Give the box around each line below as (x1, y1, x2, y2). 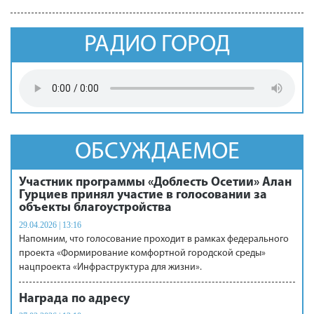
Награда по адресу (19, 292, 130, 306)
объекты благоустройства (19, 201, 172, 214)
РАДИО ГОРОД (84, 33, 230, 57)
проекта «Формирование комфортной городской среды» (19, 248, 266, 259)
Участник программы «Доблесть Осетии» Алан (19, 176, 292, 189)
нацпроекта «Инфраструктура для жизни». (19, 262, 202, 273)
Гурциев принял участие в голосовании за (19, 189, 267, 202)
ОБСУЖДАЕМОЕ (74, 140, 240, 165)
